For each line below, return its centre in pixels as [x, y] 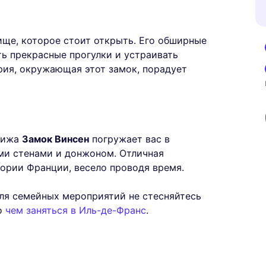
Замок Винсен [56, 139]
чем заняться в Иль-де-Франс [76, 210]
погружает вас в [129, 139]
